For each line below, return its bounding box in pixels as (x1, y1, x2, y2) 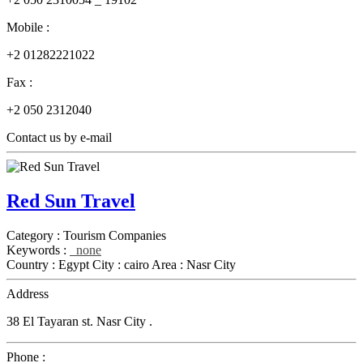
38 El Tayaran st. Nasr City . (6, 314, 152, 328)
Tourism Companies (63, 228, 166, 242)
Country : (6, 257, 58, 271)
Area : (152, 257, 186, 271)
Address (6, 286, 49, 301)
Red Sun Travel (6, 190, 135, 211)
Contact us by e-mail (6, 130, 112, 145)
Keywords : (6, 242, 70, 257)
